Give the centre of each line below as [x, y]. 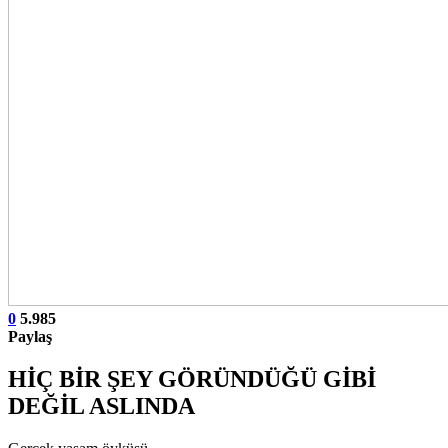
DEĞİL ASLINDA [101, 405]
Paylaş [30, 336]
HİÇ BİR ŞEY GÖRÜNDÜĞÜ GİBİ [192, 378]
